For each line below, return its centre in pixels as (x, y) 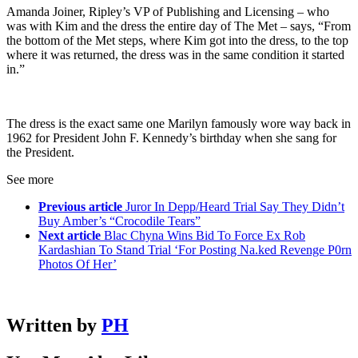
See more (30, 180)
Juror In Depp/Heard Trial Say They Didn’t (235, 207)
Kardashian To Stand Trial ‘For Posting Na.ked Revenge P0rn (195, 250)
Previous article (80, 207)
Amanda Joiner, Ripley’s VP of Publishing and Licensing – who (168, 12)
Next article (70, 236)
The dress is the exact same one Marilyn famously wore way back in (179, 124)
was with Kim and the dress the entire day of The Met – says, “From (179, 26)
